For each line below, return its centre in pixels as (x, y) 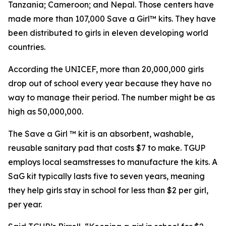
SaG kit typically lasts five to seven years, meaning (106, 176)
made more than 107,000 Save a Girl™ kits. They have (112, 19)
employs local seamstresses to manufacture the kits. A (113, 162)
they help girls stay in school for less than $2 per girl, (108, 190)
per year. (25, 205)
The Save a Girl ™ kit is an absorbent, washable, (101, 134)
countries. (27, 47)
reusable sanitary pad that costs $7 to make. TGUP (107, 148)
